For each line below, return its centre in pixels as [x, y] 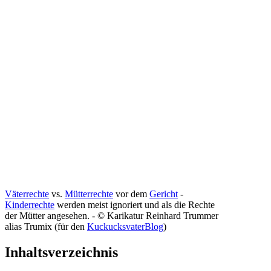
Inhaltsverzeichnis [61, 252]
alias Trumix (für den [46, 226]
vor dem [131, 194]
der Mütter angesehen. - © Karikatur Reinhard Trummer [112, 215]
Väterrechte [27, 194]
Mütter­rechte [89, 194]
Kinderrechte [30, 204]
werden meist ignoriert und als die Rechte [135, 204]
